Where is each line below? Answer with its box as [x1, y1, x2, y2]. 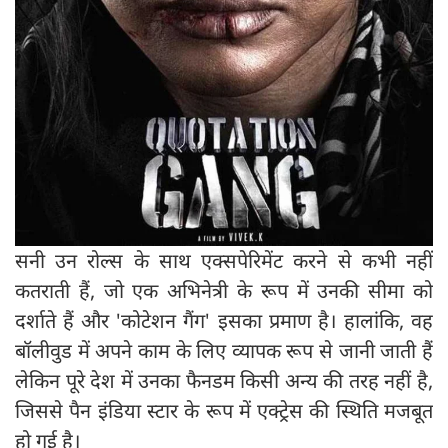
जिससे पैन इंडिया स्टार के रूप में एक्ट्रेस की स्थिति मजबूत [15, 396, 433, 424]
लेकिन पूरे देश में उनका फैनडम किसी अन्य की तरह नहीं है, [15, 366, 433, 394]
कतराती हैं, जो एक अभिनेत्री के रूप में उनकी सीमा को [15, 276, 433, 304]
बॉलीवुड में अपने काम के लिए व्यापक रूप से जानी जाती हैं [15, 336, 433, 364]
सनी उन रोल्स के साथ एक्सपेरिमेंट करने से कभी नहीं [15, 246, 433, 274]
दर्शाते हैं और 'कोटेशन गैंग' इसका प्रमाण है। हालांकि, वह [15, 306, 433, 334]
